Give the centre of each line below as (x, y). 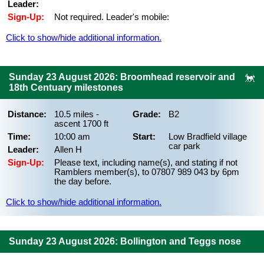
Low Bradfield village (208, 137)
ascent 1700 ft (81, 124)
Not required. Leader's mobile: (112, 17)
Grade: (147, 114)
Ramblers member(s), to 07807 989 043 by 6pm (147, 172)
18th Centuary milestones (66, 88)
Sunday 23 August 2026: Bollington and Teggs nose (125, 241)
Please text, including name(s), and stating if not (146, 163)
